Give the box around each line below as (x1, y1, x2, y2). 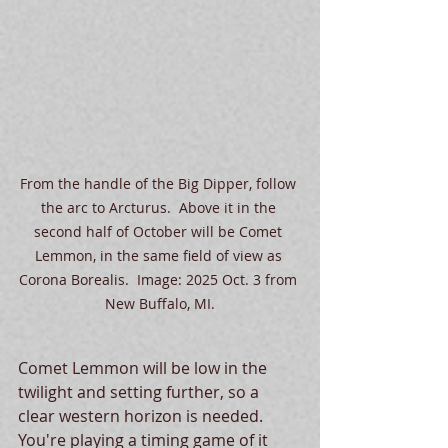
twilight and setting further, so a (18, 381, 263, 403)
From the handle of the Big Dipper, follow (20, 174, 300, 193)
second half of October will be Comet (34, 222, 286, 241)
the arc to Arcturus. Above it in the (40, 198, 280, 217)
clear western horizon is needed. (18, 405, 271, 427)
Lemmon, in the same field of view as (34, 246, 286, 265)
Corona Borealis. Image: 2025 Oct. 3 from (19, 270, 301, 289)
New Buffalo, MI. (105, 294, 215, 313)
